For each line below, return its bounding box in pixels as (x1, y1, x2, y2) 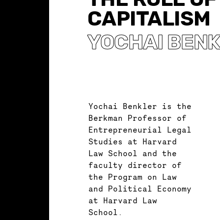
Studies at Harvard (88, 136, 177, 146)
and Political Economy (88, 183, 192, 193)
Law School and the (88, 148, 177, 158)
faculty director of (88, 160, 182, 170)
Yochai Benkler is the (88, 101, 192, 111)
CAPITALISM (87, 6, 211, 31)
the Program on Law (88, 171, 177, 182)
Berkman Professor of (88, 112, 187, 123)
